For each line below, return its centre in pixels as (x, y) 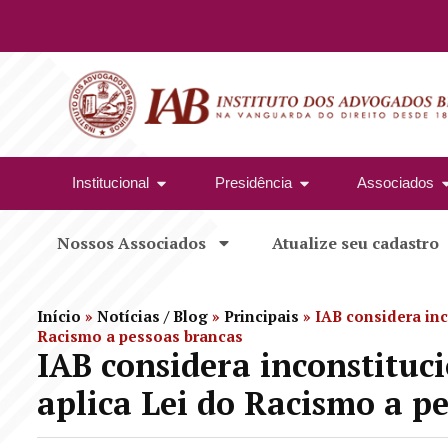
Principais (261, 315)
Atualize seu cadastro (355, 242)
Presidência (253, 183)
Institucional (110, 183)
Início (59, 315)
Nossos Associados (131, 242)
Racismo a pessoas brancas (140, 335)
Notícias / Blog (152, 315)
